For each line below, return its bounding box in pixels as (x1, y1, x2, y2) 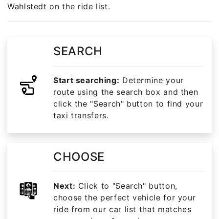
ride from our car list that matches (53, 204, 192, 214)
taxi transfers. (53, 110, 109, 120)
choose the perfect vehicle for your (53, 192, 196, 202)
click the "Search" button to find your (53, 98, 203, 109)
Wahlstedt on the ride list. (7, 1, 110, 11)
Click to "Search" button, (75, 180, 177, 191)
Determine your (119, 75, 184, 85)
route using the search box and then (53, 87, 198, 97)
